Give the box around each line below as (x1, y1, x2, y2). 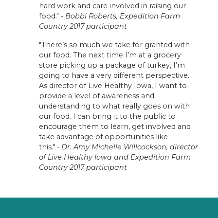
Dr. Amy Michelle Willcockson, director (61, 143, 198, 152)
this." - (39, 143, 61, 152)
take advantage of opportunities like (39, 132, 168, 142)
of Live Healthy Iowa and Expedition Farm (39, 153, 191, 162)
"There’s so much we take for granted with (39, 40, 190, 50)
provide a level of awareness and (39, 91, 154, 101)
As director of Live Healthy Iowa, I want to (39, 81, 187, 91)
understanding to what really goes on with (39, 102, 190, 111)
